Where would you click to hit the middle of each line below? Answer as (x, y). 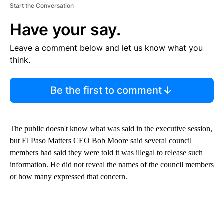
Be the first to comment (106, 90)
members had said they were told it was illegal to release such (106, 152)
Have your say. (65, 29)
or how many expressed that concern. (69, 176)
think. (20, 60)
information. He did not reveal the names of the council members (112, 164)
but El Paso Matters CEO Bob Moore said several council (101, 140)
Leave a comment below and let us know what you (106, 48)
